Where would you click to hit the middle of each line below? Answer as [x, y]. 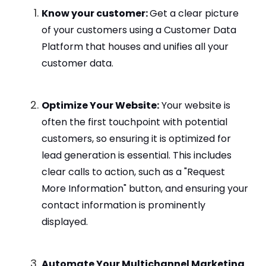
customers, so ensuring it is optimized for [136, 138]
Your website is [195, 105]
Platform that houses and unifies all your [135, 46]
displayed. [65, 221]
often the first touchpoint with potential [134, 122]
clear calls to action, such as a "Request [133, 172]
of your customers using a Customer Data [139, 30]
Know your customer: [96, 13]
